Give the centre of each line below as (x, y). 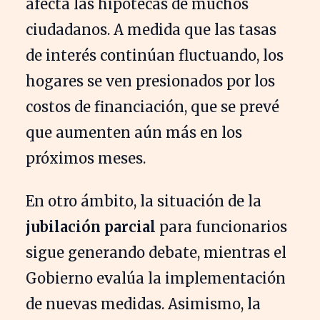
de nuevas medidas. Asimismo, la (143, 304)
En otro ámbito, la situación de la (144, 201)
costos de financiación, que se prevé (152, 107)
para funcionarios (221, 227)
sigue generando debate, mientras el (156, 253)
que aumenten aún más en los (134, 133)
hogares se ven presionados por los (150, 81)
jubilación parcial (91, 227)
